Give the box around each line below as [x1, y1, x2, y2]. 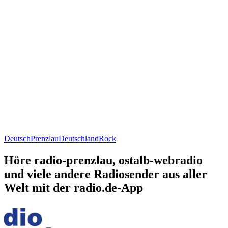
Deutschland [59, 134, 99, 143]
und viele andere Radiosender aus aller [4, 167, 207, 181]
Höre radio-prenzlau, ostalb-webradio [4, 153, 203, 167]
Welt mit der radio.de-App [4, 181, 143, 194]
